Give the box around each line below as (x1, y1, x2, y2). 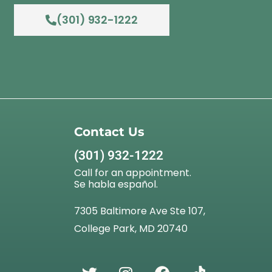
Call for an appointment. (74, 165, 191, 180)
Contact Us (74, 123, 144, 139)
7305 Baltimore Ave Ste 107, (74, 203, 205, 218)
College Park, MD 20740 (74, 221, 188, 236)
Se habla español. (74, 177, 158, 191)
